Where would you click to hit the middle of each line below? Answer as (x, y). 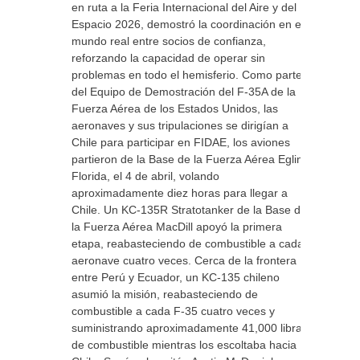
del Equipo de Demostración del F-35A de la (184, 92)
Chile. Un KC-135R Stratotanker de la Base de (189, 210)
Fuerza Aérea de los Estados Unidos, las (175, 108)
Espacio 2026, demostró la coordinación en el (188, 24)
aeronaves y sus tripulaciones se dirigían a (180, 125)
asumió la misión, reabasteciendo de (165, 294)
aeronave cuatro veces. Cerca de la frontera (184, 260)
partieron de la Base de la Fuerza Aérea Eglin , (190, 159)
